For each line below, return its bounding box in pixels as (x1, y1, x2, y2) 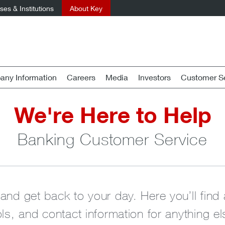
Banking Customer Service (17, 130, 208, 149)
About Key (70, 4, 102, 13)
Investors (138, 72, 171, 82)
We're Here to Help (14, 101, 211, 128)
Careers (67, 72, 95, 82)
